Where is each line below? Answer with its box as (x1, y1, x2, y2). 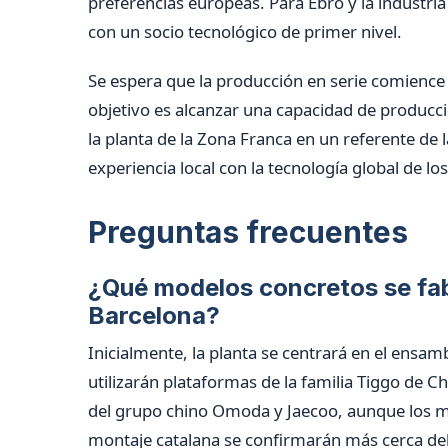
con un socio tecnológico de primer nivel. (88, 19, 402, 43)
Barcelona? (88, 300, 220, 330)
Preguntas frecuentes (88, 213, 408, 250)
